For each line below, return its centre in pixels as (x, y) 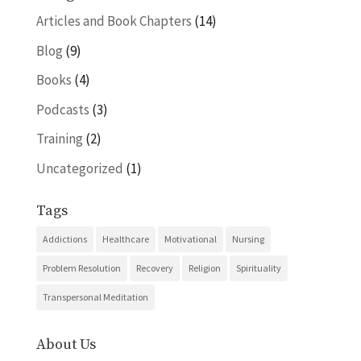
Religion (204, 268)
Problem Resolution (81, 268)
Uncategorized (79, 168)
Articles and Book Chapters (114, 21)
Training (59, 139)
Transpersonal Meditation (95, 297)
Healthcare (125, 239)
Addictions (64, 239)
